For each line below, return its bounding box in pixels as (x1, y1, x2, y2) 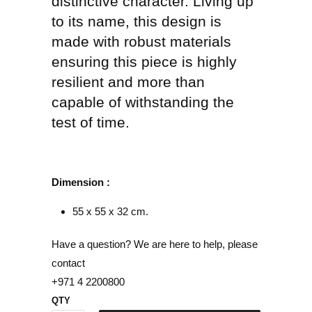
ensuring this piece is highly (52, 54, 237, 70)
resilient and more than (52, 74, 205, 91)
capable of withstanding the (52, 94, 234, 111)
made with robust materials (52, 33, 231, 50)
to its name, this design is (52, 13, 221, 30)
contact (52, 257, 85, 270)
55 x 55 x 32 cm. (72, 205, 148, 218)
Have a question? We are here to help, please (52, 238, 258, 251)
